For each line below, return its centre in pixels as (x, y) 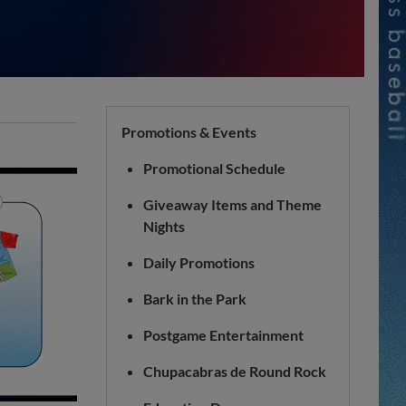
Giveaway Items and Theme (232, 204)
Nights (164, 226)
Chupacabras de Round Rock (235, 371)
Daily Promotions (199, 262)
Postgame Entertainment (223, 335)
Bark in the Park (195, 299)
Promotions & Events (189, 132)
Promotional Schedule (214, 168)
